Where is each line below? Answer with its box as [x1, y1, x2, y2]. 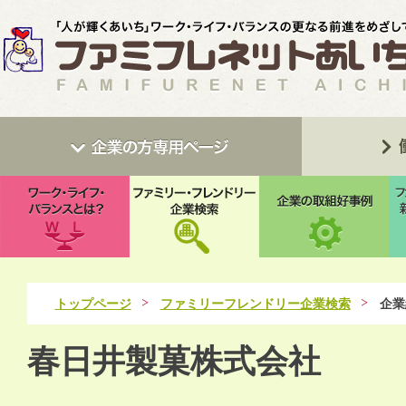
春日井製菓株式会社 [27, 343, 321, 380]
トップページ [54, 296, 131, 311]
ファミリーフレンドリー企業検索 [159, 296, 351, 311]
